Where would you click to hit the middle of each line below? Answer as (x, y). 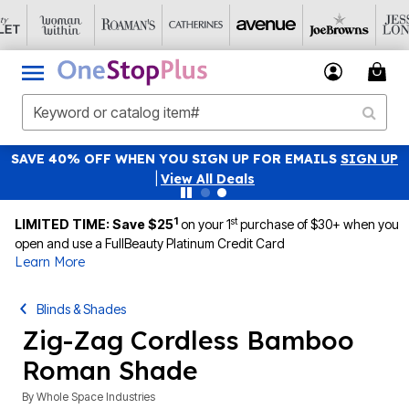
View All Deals (208, 179)
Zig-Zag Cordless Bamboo (188, 340)
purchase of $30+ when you (318, 224)
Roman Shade (110, 370)
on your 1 (206, 224)
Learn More (50, 262)
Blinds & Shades (82, 309)
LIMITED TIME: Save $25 (94, 224)
